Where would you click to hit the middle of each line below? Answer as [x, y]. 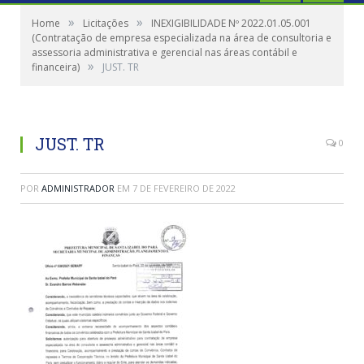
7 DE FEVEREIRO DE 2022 [184, 188]
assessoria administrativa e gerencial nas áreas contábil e [165, 52]
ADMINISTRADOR [78, 188]
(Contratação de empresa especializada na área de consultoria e [182, 38]
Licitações [106, 23]
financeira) [56, 67]
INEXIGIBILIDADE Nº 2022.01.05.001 [231, 23]
